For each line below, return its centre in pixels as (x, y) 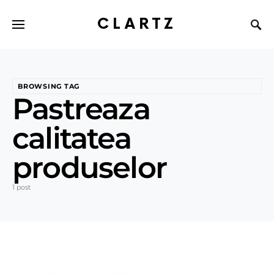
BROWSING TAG (49, 86)
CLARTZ (137, 24)
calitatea (72, 138)
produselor (89, 168)
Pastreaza (81, 109)
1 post (21, 187)
